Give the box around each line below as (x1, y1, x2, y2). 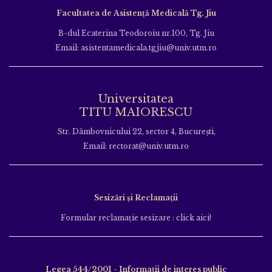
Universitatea (98, 92, 174, 106)
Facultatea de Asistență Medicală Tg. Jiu (56, 8, 216, 18)
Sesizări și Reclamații (94, 192, 178, 202)
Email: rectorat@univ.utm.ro (83, 141, 189, 151)
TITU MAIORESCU (80, 105, 192, 119)
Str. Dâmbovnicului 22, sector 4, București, (56, 126, 216, 136)
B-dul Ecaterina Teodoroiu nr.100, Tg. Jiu (58, 28, 214, 38)
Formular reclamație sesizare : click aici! (61, 212, 211, 222)
